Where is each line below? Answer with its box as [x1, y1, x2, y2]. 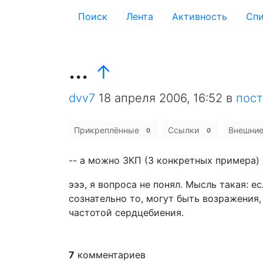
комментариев [75, 249, 146, 261]
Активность [172, 11, 227, 22]
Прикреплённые [74, 125, 141, 135]
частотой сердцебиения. [69, 207, 184, 218]
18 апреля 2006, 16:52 [99, 91, 222, 105]
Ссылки [168, 125, 202, 135]
